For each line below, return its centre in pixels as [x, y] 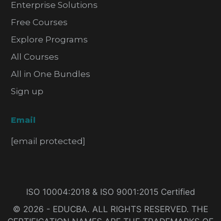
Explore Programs [50, 40]
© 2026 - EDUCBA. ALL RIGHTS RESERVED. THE [110, 209]
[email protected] [48, 141]
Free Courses [39, 22]
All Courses [35, 57]
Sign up [27, 92]
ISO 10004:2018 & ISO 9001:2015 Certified [110, 192]
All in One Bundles [51, 74]
